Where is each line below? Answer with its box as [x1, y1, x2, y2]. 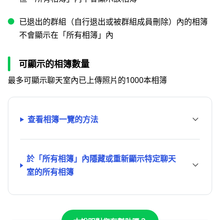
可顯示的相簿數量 [19, 58, 89, 70]
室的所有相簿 [26, 166, 74, 177]
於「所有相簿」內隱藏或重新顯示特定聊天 [26, 153, 176, 164]
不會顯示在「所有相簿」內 [19, 29, 113, 40]
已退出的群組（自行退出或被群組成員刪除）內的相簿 [19, 16, 208, 27]
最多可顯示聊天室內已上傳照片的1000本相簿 [8, 75, 167, 85]
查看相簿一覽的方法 [27, 114, 98, 125]
